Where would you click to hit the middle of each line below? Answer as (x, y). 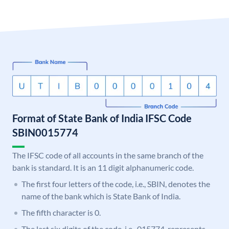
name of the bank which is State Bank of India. (101, 196)
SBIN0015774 (45, 133)
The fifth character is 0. (61, 213)
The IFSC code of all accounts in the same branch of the (108, 155)
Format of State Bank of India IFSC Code (102, 118)
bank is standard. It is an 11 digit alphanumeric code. (103, 168)
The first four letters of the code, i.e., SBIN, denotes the (116, 184)
